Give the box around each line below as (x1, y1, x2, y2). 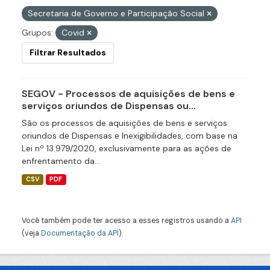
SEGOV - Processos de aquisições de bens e (22, 87, 235, 100)
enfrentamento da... (22, 155, 100, 166)
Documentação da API (41, 228, 119, 238)
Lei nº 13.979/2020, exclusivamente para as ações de (22, 143, 231, 154)
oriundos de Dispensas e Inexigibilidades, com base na (22, 130, 237, 141)
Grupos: (22, 27, 53, 38)
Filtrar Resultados (30, 47, 106, 58)
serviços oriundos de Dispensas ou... (22, 99, 196, 112)
